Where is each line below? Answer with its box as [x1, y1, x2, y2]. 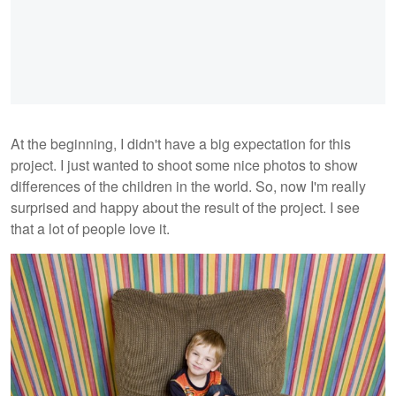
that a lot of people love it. [11, 217, 170, 239]
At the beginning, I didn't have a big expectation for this [11, 133, 351, 154]
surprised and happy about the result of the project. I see [11, 196, 360, 217]
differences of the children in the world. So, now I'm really [11, 175, 366, 196]
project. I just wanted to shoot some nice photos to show [11, 154, 358, 175]
